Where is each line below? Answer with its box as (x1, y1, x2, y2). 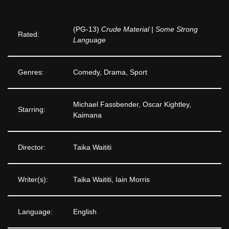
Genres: (18, 68, 44, 76)
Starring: (18, 105, 45, 113)
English (73, 208, 97, 216)
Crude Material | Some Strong (101, 25, 198, 33)
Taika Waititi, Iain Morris (73, 175, 150, 184)
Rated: (18, 30, 39, 38)
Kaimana (73, 111, 102, 119)
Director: (18, 143, 45, 151)
